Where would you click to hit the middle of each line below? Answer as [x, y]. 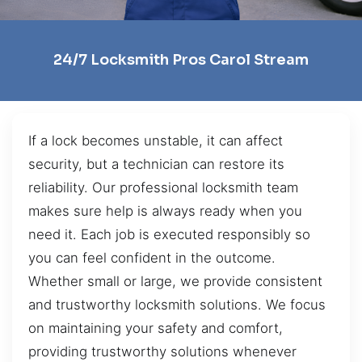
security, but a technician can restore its [156, 164]
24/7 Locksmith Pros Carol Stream [181, 60]
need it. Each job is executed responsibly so [169, 234]
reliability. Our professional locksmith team [163, 187]
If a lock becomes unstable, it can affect [156, 140]
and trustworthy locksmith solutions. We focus [177, 304]
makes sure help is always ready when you [165, 210]
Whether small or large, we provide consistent [175, 281]
